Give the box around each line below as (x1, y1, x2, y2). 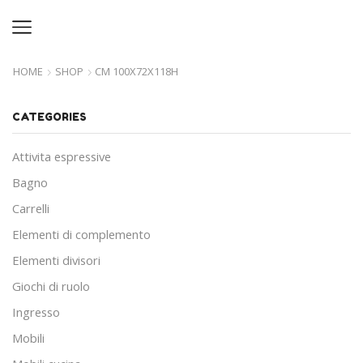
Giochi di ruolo (12, 278, 90, 295)
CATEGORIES (12, 110, 87, 123)
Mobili (12, 330, 45, 347)
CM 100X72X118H (95, 64, 178, 79)
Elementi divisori (12, 252, 100, 269)
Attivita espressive (12, 148, 111, 165)
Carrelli (12, 200, 49, 217)
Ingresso (12, 304, 60, 321)
